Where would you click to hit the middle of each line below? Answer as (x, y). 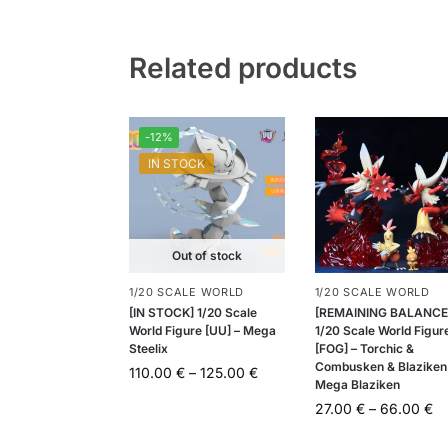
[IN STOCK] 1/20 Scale (192, 312)
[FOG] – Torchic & (364, 348)
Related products (242, 67)
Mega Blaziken (357, 384)
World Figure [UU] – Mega (202, 330)
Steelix (148, 348)
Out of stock (206, 255)
